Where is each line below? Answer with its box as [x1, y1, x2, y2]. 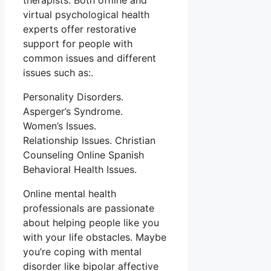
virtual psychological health [23, 8, 149, 21]
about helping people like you [23, 217, 159, 229]
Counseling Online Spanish [23, 149, 144, 162]
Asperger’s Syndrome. [23, 105, 123, 118]
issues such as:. [23, 67, 93, 79]
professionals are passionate [23, 202, 154, 215]
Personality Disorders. [23, 91, 123, 103]
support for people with [23, 38, 132, 50]
